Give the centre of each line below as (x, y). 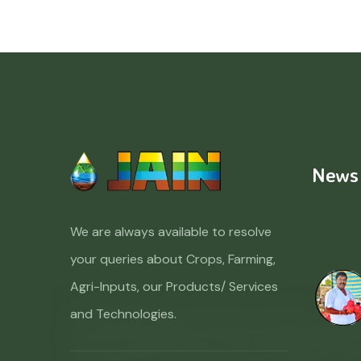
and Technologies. (123, 314)
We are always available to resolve (171, 232)
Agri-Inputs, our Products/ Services (174, 287)
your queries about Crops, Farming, (173, 259)
